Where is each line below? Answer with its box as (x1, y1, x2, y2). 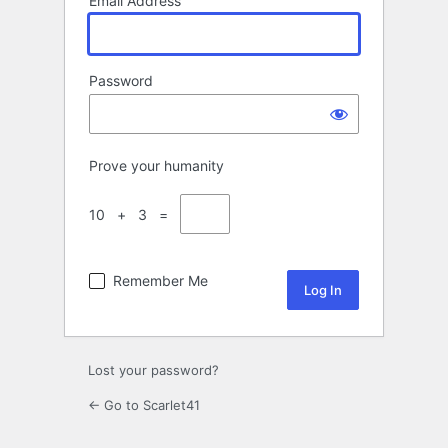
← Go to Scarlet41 (88, 397, 200, 414)
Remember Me (113, 272, 208, 290)
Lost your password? (88, 362, 219, 379)
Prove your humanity (89, 157, 224, 175)
